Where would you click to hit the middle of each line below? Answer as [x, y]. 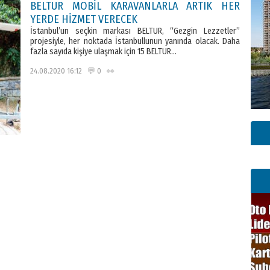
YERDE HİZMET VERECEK [84, 19]
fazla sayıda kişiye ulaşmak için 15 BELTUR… [103, 52]
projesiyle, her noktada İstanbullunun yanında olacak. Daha [135, 41]
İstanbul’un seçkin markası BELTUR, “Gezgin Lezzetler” [135, 31]
